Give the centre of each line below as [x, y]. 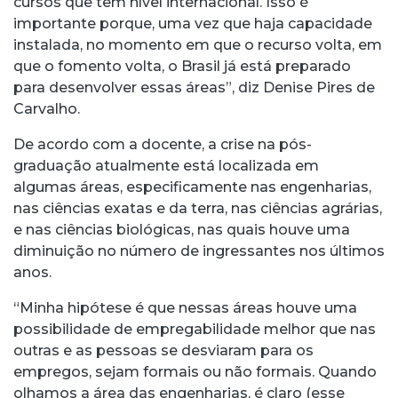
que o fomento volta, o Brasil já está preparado [182, 66]
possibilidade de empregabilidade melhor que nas [195, 329]
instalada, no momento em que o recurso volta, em [198, 44]
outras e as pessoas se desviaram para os [163, 350]
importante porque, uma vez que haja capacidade [193, 23]
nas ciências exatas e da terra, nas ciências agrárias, [198, 208]
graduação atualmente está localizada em [166, 165]
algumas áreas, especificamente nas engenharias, [192, 187]
